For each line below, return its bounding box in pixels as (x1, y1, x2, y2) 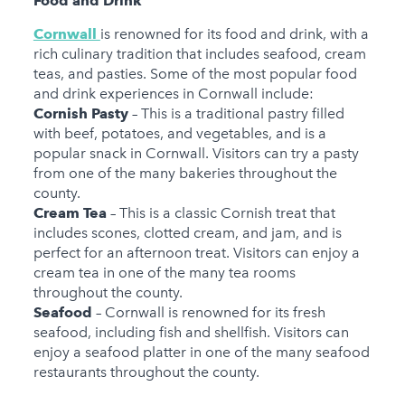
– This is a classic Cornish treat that (109, 204, 335, 222)
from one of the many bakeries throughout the (33, 165, 337, 183)
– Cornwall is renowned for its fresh (95, 304, 325, 322)
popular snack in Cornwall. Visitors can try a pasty (33, 145, 359, 163)
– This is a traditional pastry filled (131, 105, 344, 123)
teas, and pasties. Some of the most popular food (33, 65, 357, 83)
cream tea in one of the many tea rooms (33, 264, 296, 282)
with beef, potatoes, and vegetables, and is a (33, 125, 326, 143)
